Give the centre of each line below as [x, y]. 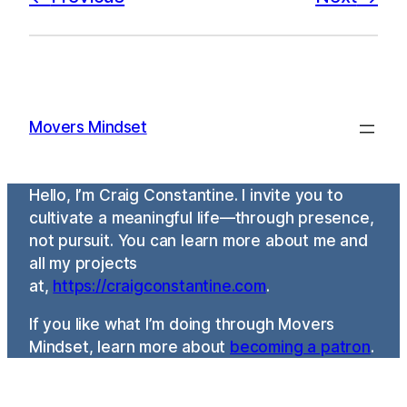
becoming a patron [300, 346]
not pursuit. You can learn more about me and [199, 240]
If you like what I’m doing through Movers [182, 323]
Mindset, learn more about [130, 346]
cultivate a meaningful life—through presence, [202, 217]
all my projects [84, 263]
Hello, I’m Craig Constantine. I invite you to [186, 194]
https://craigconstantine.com [159, 285]
